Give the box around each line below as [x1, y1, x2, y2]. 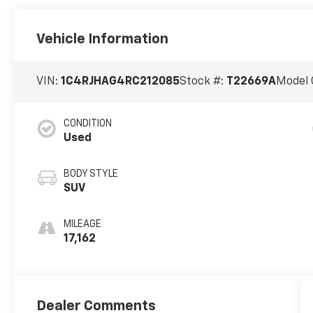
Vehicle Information [36, 32, 169, 47]
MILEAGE [64, 219, 102, 230]
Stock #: [180, 76, 227, 88]
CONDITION [64, 119, 112, 129]
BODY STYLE [64, 169, 119, 180]
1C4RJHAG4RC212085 [61, 76, 180, 88]
